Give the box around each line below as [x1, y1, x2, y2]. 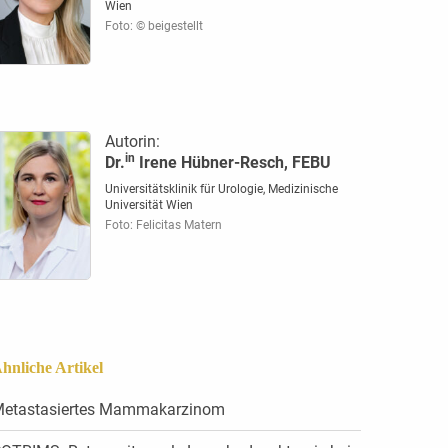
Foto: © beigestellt [104, 19, 203, 33]
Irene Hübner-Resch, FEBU [134, 153, 331, 173]
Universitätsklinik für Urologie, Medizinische [104, 182, 338, 197]
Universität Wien [104, 198, 193, 213]
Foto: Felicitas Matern [104, 218, 222, 233]
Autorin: [104, 132, 160, 152]
